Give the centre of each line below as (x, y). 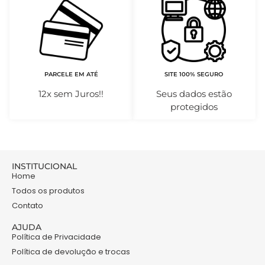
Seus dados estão (194, 93)
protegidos (194, 106)
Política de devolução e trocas (71, 251)
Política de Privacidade (56, 237)
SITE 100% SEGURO (194, 74)
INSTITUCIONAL (44, 166)
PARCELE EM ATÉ (71, 74)
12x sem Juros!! (71, 93)
